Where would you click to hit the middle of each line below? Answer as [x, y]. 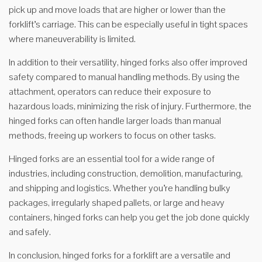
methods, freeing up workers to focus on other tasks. [112, 135]
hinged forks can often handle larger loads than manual [115, 121]
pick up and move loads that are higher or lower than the [117, 10]
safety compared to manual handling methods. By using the [124, 77]
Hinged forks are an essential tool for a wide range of [112, 159]
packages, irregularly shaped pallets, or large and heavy [117, 203]
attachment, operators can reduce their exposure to [110, 92]
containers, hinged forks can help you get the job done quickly [129, 217]
